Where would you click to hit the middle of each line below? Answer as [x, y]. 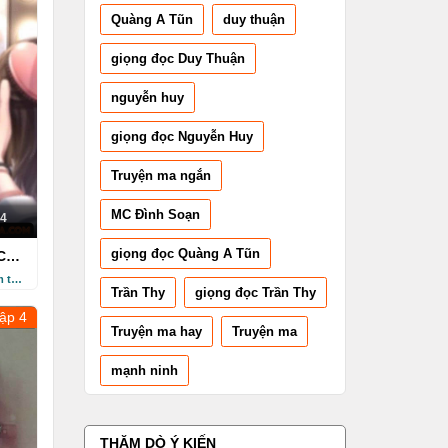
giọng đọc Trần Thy [255, 292]
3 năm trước [16, 279]
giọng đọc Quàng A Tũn [185, 253]
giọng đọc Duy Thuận [177, 58]
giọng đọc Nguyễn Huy [181, 136]
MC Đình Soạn [155, 214]
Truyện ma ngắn [160, 175]
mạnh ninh [144, 370]
